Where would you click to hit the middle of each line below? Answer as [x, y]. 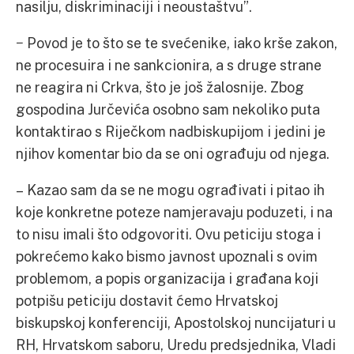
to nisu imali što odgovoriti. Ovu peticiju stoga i [168, 234]
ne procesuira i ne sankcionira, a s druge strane [169, 65]
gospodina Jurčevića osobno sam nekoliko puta [168, 109]
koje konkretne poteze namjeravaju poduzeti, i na [174, 212]
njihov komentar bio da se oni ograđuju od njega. [173, 153]
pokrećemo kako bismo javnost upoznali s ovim [167, 256]
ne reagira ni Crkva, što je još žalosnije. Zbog [160, 87]
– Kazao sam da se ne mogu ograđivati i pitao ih [170, 190]
